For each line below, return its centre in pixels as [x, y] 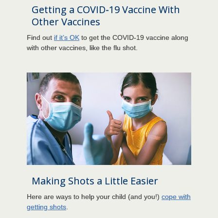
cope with [176, 196]
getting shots [46, 207]
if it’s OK [67, 37]
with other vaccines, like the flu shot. [82, 47]
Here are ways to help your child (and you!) [94, 196]
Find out [40, 37]
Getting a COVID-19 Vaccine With [106, 9]
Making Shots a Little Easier [95, 181]
